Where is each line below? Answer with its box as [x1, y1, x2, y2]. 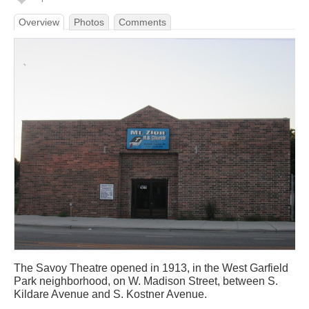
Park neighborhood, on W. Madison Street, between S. [14, 275, 278, 287]
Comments [119, 17, 166, 28]
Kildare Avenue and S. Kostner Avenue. [14, 288, 207, 300]
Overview [19, 17, 59, 28]
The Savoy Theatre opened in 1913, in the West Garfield [14, 262, 288, 274]
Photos [74, 17, 104, 28]
